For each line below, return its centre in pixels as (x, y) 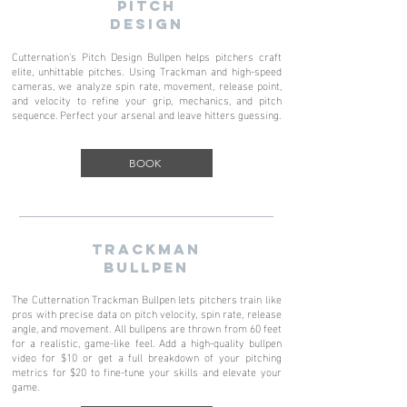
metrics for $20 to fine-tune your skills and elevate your (147, 371)
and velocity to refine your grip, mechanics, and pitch (147, 99)
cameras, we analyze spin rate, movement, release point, (147, 84)
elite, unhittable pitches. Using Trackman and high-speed (147, 70)
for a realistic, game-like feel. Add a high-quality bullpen (147, 342)
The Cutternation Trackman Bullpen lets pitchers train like (147, 298)
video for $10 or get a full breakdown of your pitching (147, 356)
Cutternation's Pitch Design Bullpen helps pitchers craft (147, 55)
